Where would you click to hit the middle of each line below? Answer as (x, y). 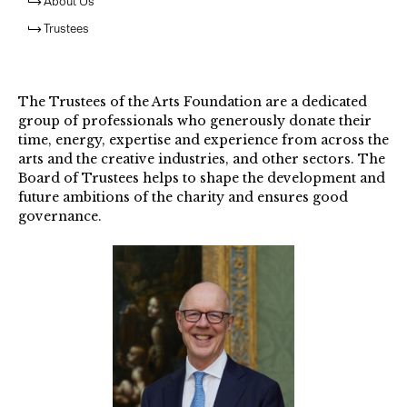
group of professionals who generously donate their (195, 121)
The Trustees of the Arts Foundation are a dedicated (193, 102)
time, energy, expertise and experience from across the (203, 140)
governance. (60, 216)
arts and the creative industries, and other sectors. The (202, 159)
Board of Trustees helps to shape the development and (202, 178)
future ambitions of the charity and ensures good (183, 197)
